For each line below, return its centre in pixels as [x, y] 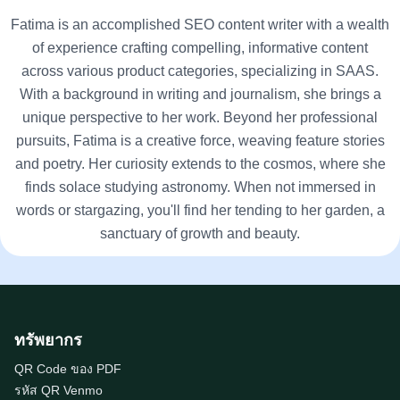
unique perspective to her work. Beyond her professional [200, 117]
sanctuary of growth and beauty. [200, 233]
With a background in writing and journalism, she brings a [200, 94]
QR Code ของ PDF [68, 369]
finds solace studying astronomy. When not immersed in [200, 187]
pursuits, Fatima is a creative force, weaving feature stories [200, 141]
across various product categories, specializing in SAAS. [200, 71]
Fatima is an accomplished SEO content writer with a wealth [200, 25]
